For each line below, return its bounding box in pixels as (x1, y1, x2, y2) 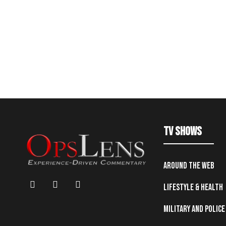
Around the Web (163, 160, 214, 172)
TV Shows (163, 124, 202, 139)
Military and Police (163, 204, 225, 215)
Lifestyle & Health (163, 182, 223, 193)
